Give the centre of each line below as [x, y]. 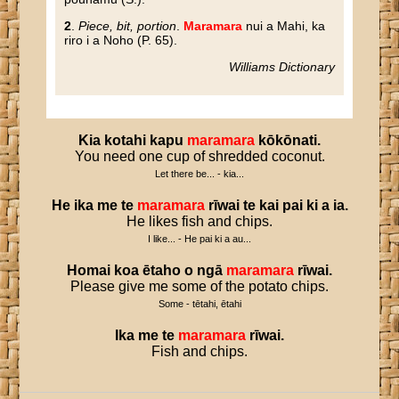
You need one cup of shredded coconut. [199, 156]
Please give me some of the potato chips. [199, 286]
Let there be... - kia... [199, 174]
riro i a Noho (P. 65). [121, 40]
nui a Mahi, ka [284, 26]
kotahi [125, 140]
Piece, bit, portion [128, 26]
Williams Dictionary [281, 67]
